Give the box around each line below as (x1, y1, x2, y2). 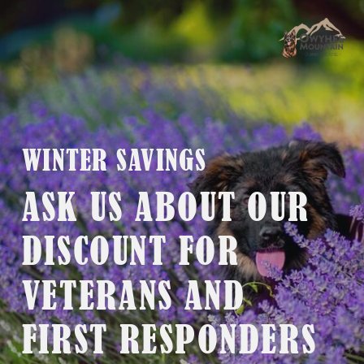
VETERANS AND (21, 273, 246, 318)
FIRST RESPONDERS (21, 317, 328, 362)
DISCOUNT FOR (21, 228, 240, 273)
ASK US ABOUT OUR (21, 184, 310, 229)
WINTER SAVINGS (21, 144, 207, 176)
